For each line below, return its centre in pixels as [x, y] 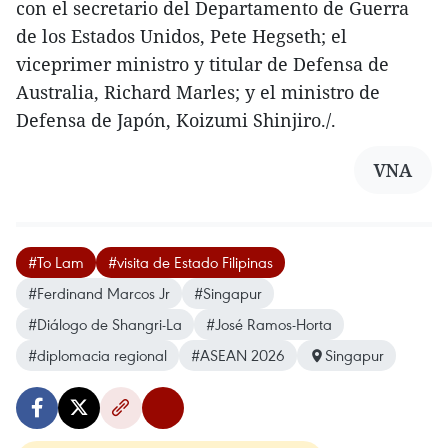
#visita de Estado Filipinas [190, 262]
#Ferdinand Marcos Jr [99, 293]
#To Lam [56, 262]
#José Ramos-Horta [269, 324]
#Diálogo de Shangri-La [105, 324]
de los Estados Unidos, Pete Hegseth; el [181, 36]
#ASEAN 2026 [238, 355]
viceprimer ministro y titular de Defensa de [202, 64]
